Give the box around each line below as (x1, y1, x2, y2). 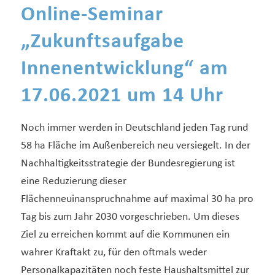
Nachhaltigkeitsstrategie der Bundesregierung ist (20, 158, 235, 170)
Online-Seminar (20, 4, 163, 26)
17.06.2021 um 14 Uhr (20, 85, 223, 107)
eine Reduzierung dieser (20, 176, 126, 188)
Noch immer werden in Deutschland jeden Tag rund (20, 122, 248, 134)
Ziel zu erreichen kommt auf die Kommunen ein (20, 229, 230, 241)
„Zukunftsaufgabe (20, 31, 184, 53)
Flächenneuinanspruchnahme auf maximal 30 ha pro (20, 193, 254, 206)
